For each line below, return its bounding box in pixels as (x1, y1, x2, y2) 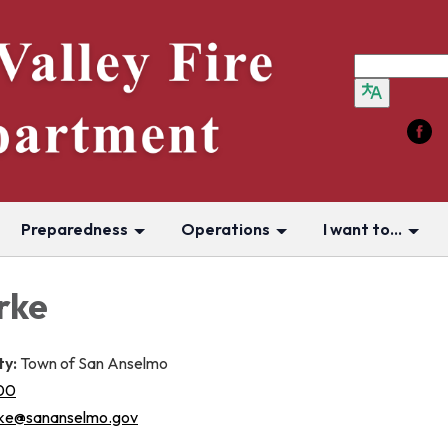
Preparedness (21, 219, 128, 239)
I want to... (323, 219, 402, 239)
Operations (181, 219, 270, 239)
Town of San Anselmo (20, 352, 168, 373)
